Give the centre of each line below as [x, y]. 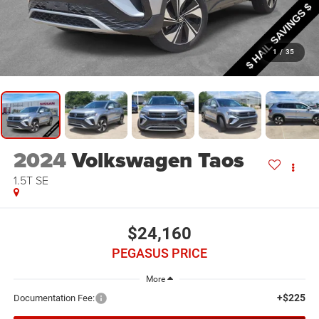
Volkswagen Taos [158, 160]
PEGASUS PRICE [159, 253]
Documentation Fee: [54, 298]
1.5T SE [31, 180]
